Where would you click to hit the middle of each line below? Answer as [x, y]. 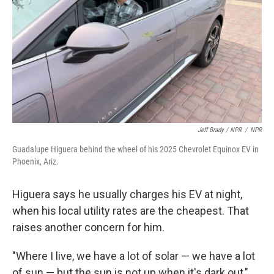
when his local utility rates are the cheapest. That [131, 211]
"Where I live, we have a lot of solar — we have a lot [134, 256]
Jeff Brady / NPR [220, 130]
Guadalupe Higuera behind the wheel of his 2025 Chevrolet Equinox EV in [135, 150]
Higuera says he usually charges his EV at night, [127, 194]
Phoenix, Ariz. [35, 162]
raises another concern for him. [88, 228]
